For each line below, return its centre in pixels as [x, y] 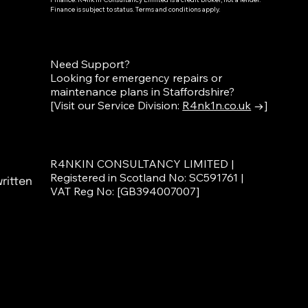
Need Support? [90, 64]
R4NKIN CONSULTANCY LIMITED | [142, 164]
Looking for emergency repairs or [136, 78]
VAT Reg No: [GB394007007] [125, 191]
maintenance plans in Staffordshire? [143, 92]
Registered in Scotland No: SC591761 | [147, 178]
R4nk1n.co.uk [217, 106]
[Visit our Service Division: [117, 106]
